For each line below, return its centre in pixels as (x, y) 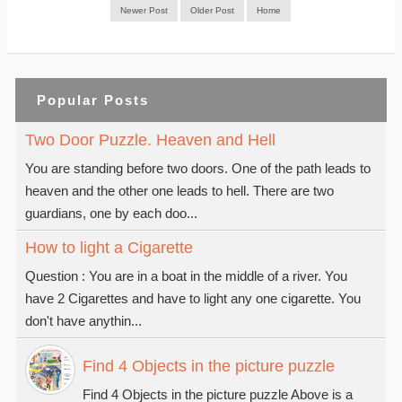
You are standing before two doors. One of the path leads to (198, 168)
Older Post (213, 10)
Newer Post (144, 10)
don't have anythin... (83, 321)
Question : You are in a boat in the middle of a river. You (186, 276)
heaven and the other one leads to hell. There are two (179, 191)
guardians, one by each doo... (111, 213)
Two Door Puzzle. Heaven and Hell (150, 140)
